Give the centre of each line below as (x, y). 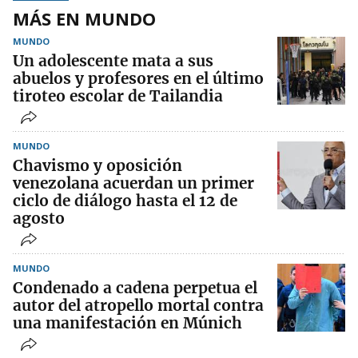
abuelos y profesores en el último (138, 79)
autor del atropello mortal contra (138, 306)
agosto (39, 219)
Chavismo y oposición (97, 166)
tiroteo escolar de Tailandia (118, 96)
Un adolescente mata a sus (113, 61)
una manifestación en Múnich (127, 323)
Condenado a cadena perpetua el (135, 288)
